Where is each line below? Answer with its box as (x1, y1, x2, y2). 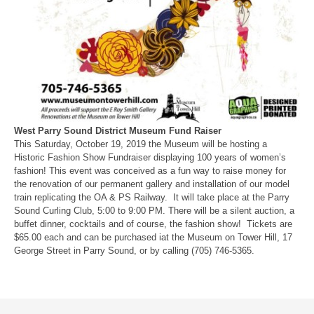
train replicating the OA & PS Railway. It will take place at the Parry (14, 191, 289, 203)
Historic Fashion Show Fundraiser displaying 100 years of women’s (14, 151, 286, 163)
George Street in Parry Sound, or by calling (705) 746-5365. (14, 245, 254, 256)
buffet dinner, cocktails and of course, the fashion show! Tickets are (14, 218, 292, 229)
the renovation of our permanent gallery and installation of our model (14, 178, 289, 189)
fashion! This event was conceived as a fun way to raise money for (14, 165, 286, 176)
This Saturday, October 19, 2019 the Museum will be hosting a (14, 138, 267, 149)
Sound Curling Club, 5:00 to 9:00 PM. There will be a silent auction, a (14, 205, 294, 216)
